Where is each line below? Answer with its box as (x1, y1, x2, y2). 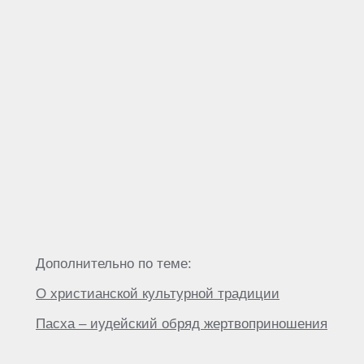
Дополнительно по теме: (36, 255, 192, 271)
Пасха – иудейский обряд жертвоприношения (36, 315, 327, 331)
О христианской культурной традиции (36, 285, 279, 301)
